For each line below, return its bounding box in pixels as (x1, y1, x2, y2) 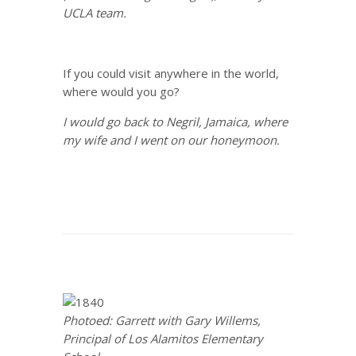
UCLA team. (63, 5, 126, 21)
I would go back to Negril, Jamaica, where (63, 114, 288, 130)
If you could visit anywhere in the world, (63, 65, 279, 81)
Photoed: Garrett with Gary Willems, (63, 312, 261, 328)
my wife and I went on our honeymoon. (63, 132, 280, 148)
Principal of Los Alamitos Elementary (63, 331, 263, 346)
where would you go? (63, 83, 180, 99)
